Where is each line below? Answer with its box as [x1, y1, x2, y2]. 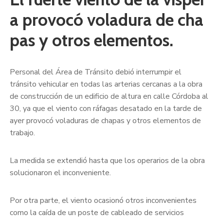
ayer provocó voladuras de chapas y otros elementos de [10, 115, 201, 126]
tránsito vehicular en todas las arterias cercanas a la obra [10, 78, 202, 90]
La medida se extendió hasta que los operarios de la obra [10, 155, 205, 166]
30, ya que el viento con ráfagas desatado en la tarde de [10, 103, 202, 114]
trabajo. [10, 127, 35, 138]
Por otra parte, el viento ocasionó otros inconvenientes [10, 195, 197, 206]
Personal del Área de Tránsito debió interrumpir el [10, 66, 182, 77]
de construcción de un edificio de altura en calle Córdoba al [10, 91, 208, 102]
